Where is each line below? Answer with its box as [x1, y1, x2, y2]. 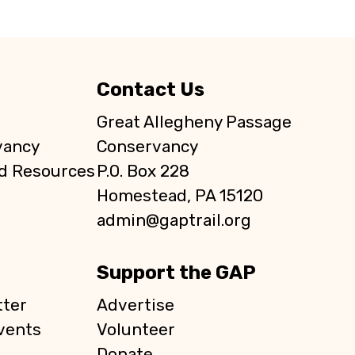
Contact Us [96, 78, 204, 101]
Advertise [96, 296, 174, 315]
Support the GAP [96, 261, 256, 284]
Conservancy [96, 137, 198, 156]
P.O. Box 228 [96, 162, 189, 181]
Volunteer [96, 320, 175, 339]
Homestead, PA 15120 [96, 186, 263, 205]
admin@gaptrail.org [96, 211, 251, 230]
